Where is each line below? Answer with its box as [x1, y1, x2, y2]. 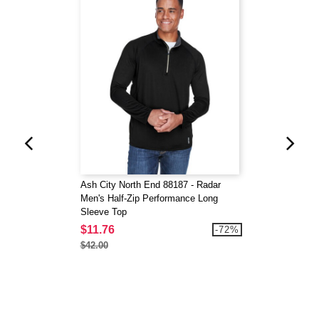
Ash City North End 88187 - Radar [80, 179, 221, 191]
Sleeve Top [80, 206, 127, 218]
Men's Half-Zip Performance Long [80, 193, 218, 204]
